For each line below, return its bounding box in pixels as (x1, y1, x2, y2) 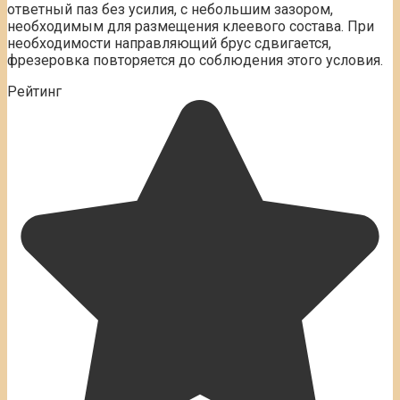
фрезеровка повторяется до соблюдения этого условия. (7, 52, 383, 70)
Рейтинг (7, 83, 62, 101)
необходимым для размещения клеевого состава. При (7, 18, 374, 36)
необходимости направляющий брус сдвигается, (7, 35, 331, 53)
